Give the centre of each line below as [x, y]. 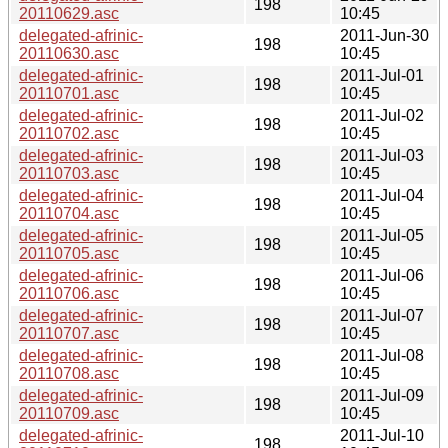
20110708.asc [69, 373]
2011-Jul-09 [382, 395]
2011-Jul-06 [382, 275]
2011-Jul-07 [382, 315]
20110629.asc [69, 13]
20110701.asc [69, 93]
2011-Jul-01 [382, 75]
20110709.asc [69, 413]
